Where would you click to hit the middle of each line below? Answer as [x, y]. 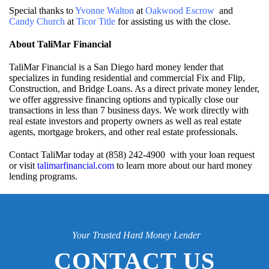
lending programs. [43, 177]
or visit [23, 166]
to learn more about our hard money [183, 166]
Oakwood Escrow [180, 11]
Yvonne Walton [104, 11]
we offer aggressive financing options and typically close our [124, 100]
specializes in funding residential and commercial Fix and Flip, [127, 78]
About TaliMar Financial [60, 44]
